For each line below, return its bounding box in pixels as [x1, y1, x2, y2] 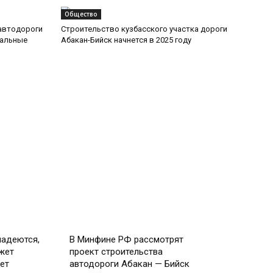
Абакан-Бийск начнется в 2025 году [61, 35, 191, 45]
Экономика [73, 219, 111, 229]
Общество [65, 10, 97, 19]
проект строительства [69, 246, 163, 258]
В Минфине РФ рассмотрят [69, 234, 184, 246]
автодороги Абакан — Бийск [69, 258, 190, 270]
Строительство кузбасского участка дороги [61, 24, 227, 34]
